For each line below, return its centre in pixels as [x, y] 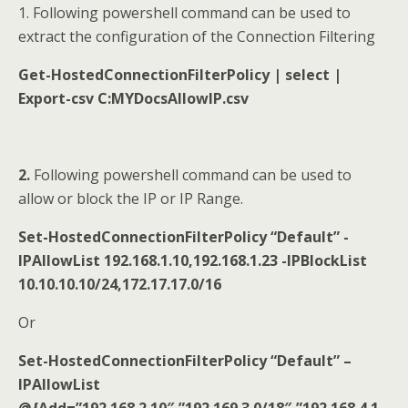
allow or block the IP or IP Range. [131, 198]
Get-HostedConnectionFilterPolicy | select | [180, 74]
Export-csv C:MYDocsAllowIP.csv [133, 98]
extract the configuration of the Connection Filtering [197, 36]
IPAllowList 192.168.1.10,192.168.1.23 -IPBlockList [193, 260]
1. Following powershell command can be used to [184, 12]
